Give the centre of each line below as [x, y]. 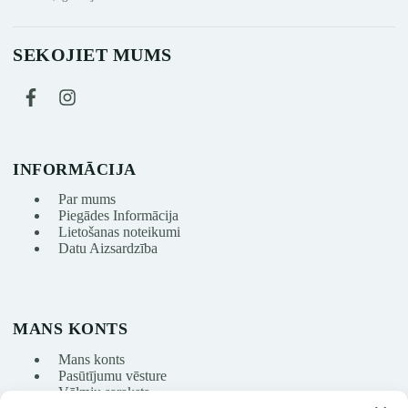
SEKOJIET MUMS [92, 54]
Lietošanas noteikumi [119, 232]
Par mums [87, 199]
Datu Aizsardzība [108, 249]
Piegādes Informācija [118, 216]
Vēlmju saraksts [104, 392]
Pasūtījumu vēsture [112, 375]
